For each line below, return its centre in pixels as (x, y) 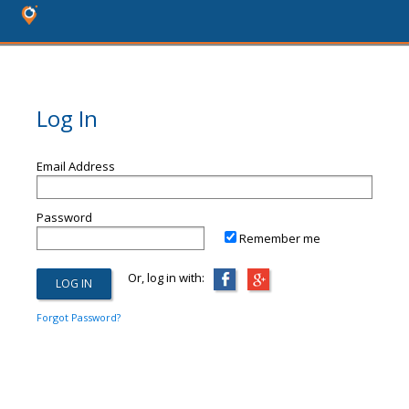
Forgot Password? (79, 317)
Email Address (76, 166)
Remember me (280, 238)
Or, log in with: (158, 278)
